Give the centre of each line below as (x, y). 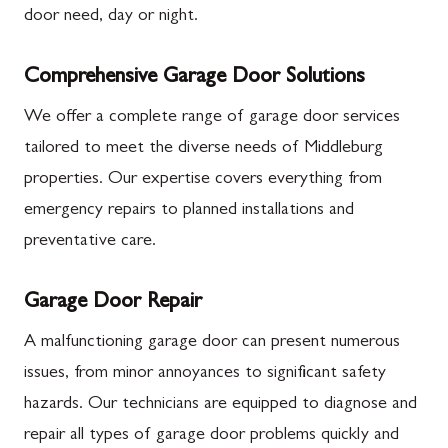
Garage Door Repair (113, 303)
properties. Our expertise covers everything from (203, 180)
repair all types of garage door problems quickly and (211, 436)
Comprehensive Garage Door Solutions (194, 78)
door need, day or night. (111, 17)
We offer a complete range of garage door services (212, 118)
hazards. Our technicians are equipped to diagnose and (220, 405)
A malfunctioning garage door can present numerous (212, 343)
